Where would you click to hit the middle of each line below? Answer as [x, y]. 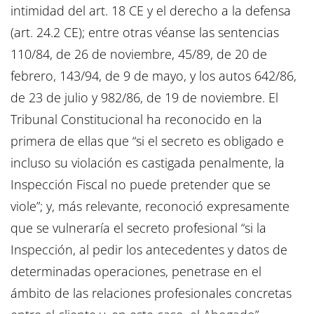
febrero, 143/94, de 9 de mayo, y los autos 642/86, [153, 76]
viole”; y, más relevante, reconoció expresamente [150, 206]
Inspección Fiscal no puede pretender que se [141, 185]
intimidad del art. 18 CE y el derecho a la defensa [151, 11]
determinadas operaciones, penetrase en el [136, 272]
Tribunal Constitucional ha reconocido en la [136, 120]
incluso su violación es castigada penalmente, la [148, 163]
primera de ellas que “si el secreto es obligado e [147, 141]
